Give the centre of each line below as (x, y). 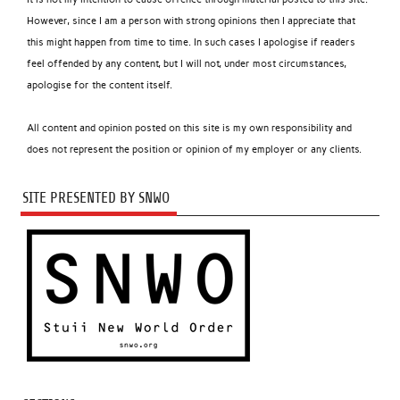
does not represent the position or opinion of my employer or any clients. (195, 150)
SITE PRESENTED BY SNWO (96, 197)
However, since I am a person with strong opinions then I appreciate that (192, 21)
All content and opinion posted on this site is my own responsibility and (190, 129)
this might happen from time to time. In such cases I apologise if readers (192, 43)
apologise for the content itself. (100, 86)
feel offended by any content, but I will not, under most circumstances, (187, 64)
